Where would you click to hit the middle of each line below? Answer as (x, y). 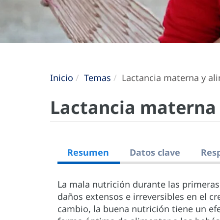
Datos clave (155, 152)
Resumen (88, 152)
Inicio (62, 78)
